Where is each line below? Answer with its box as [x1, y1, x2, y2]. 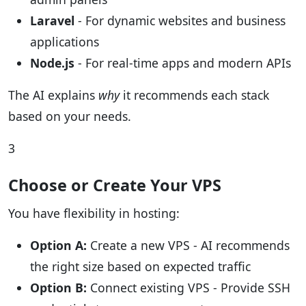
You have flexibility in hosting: [8, 205, 180, 222]
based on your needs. [8, 108, 131, 125]
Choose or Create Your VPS [8, 174, 221, 197]
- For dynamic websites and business [74, 12, 286, 29]
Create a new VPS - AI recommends [87, 237, 290, 254]
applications [30, 33, 99, 51]
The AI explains [8, 87, 98, 104]
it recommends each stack [120, 87, 269, 104]
